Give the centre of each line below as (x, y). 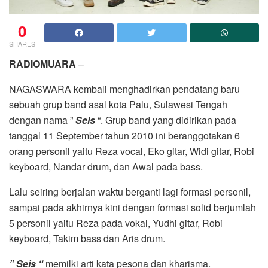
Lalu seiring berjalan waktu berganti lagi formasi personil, (130, 192)
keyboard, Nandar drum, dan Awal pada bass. (106, 167)
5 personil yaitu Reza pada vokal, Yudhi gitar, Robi (116, 223)
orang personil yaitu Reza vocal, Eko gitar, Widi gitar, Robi (132, 151)
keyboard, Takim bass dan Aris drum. (87, 239)
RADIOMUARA (42, 64)
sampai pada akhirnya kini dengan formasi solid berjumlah (133, 208)
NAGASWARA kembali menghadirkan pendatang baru (124, 89)
